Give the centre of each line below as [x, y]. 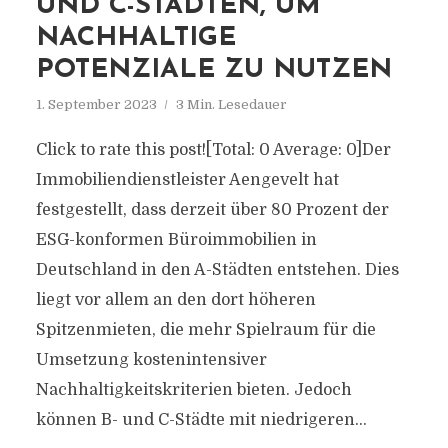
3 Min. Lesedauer [231, 104]
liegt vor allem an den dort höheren [175, 300]
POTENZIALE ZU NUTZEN [213, 70]
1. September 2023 [96, 104]
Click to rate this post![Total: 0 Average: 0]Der [213, 150]
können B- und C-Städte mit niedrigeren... [201, 420]
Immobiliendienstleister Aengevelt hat [187, 180]
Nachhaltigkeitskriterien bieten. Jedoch [193, 390]
